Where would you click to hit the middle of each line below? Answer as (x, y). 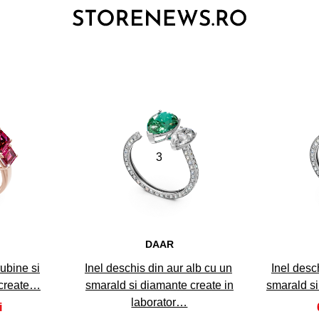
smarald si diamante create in (159, 285)
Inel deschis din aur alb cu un (158, 268)
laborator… (159, 302)
